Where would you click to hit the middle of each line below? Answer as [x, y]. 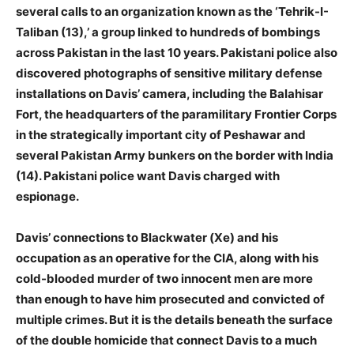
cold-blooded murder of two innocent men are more [164, 278]
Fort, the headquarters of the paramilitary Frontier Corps [176, 114]
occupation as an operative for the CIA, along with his [167, 258]
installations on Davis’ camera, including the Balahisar [169, 93]
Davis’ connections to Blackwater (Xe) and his [147, 237]
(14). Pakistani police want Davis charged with [148, 175]
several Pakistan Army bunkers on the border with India [175, 155]
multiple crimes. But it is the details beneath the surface [174, 319]
